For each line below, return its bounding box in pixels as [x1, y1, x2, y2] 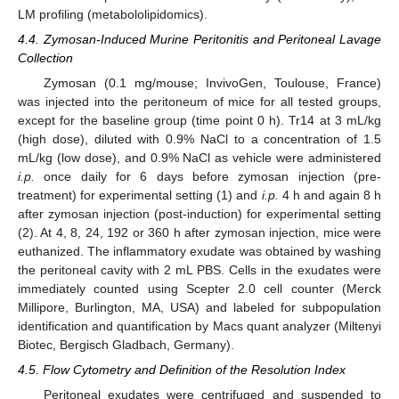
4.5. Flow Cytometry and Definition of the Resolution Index [18, 362, 346, 378]
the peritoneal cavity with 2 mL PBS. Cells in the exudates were [18, 262, 381, 277]
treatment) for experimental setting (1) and [18, 187, 262, 202]
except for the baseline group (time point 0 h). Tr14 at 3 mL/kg [18, 112, 381, 127]
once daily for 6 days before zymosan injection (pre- [35, 168, 381, 183]
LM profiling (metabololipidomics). [18, 6, 208, 21]
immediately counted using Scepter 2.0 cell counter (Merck [18, 281, 381, 296]
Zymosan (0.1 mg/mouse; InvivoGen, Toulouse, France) [43, 75, 381, 90]
